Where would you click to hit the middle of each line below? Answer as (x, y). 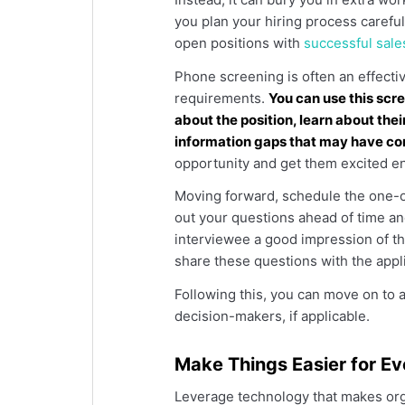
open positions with (239, 42)
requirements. (221, 98)
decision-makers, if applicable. (272, 316)
